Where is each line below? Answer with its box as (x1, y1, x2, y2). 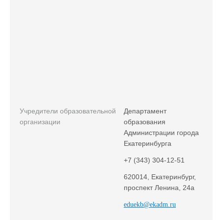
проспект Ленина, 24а (124, 184, 194, 192)
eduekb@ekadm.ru (124, 201, 176, 208)
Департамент (124, 107, 166, 115)
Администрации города (124, 129, 199, 137)
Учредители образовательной (20, 107, 116, 115)
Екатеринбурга (124, 139, 171, 147)
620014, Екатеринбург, (124, 173, 196, 181)
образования (124, 118, 165, 126)
